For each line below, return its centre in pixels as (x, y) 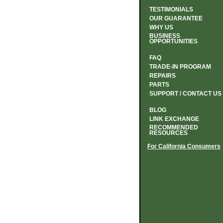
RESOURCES (168, 133)
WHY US (161, 27)
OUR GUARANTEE (176, 18)
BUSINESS (165, 36)
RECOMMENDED (174, 127)
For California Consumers (184, 146)
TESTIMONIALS (171, 9)
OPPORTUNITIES (173, 41)
